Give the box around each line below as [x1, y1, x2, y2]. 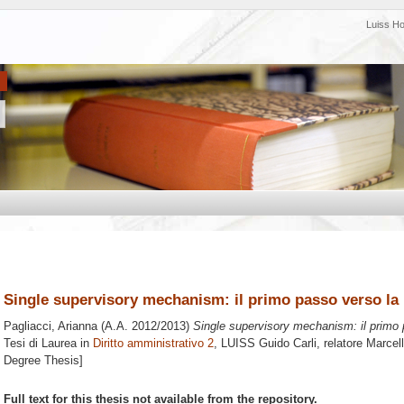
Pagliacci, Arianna [4, 319, 97, 334]
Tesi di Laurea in [4, 336, 93, 351]
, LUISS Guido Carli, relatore [214, 336, 366, 351]
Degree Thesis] [4, 353, 83, 368]
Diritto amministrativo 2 [93, 336, 214, 351]
